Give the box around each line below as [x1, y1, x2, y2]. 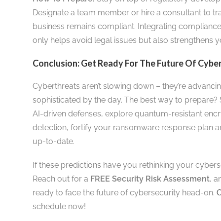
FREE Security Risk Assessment [90, 174, 210, 184]
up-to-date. [32, 136, 74, 146]
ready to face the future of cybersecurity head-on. [32, 187, 217, 197]
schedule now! [32, 201, 86, 211]
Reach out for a [32, 174, 90, 184]
